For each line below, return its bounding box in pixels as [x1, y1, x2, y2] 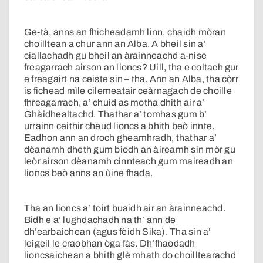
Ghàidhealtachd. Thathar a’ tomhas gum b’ [24, 109, 207, 120]
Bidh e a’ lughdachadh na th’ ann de [24, 215, 176, 225]
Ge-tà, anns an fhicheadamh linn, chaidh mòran [24, 27, 226, 38]
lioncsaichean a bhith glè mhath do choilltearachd [24, 250, 236, 261]
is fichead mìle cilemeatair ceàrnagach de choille [24, 86, 232, 96]
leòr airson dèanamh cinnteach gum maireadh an [24, 156, 233, 167]
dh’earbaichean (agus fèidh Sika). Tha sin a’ [24, 227, 211, 237]
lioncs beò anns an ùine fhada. [24, 168, 153, 178]
